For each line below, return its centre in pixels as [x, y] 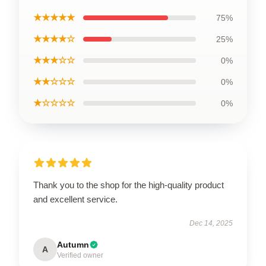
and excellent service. [75, 199]
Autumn [73, 244]
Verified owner [80, 255]
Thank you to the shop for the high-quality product [129, 185]
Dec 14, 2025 [211, 223]
